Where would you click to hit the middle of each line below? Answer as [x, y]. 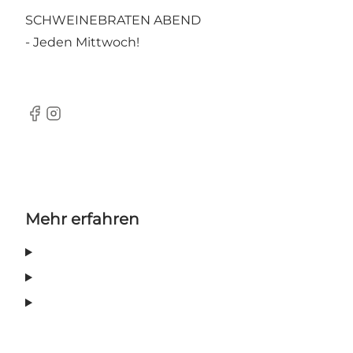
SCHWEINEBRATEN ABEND [113, 20]
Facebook [56, 121]
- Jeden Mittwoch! [82, 43]
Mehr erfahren [82, 219]
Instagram [76, 121]
